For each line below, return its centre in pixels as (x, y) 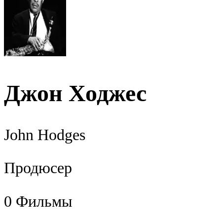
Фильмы (44, 201)
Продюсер (38, 168)
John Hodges (45, 135)
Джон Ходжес (75, 93)
